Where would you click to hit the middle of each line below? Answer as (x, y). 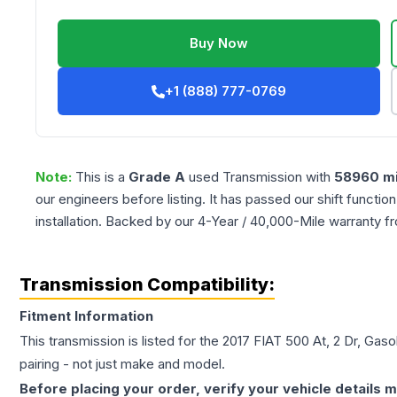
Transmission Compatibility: (147, 285)
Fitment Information (86, 316)
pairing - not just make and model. (122, 364)
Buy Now (219, 43)
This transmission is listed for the (121, 341)
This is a (102, 177)
